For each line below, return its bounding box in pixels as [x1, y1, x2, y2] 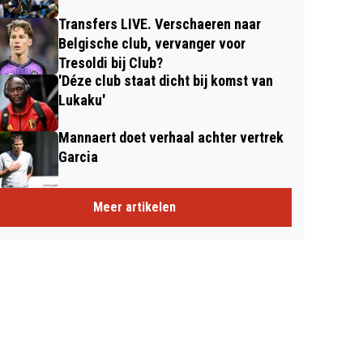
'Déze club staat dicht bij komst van [58, 72, 273, 89]
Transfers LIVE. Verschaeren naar [58, 15, 261, 32]
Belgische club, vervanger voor [58, 35, 246, 52]
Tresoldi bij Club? [58, 54, 163, 71]
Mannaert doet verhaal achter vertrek [58, 129, 284, 146]
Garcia [58, 148, 98, 165]
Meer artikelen [93, 199, 176, 215]
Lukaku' [58, 92, 105, 109]
